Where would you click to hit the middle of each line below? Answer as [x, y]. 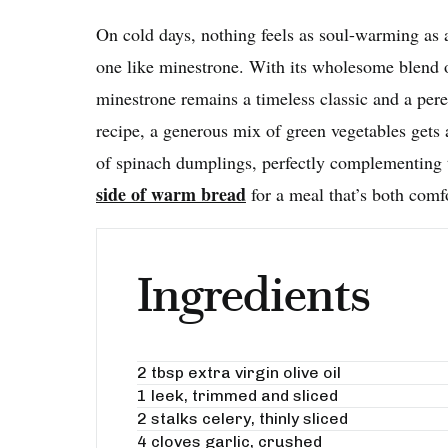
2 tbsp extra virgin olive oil [239, 373]
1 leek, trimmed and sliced [237, 396]
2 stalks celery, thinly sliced [242, 419]
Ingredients [254, 295]
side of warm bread [171, 194]
